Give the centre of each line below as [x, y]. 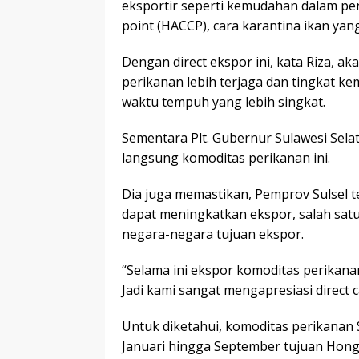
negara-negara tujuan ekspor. [213, 234]
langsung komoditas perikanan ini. [226, 157]
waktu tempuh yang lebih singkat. [224, 101]
